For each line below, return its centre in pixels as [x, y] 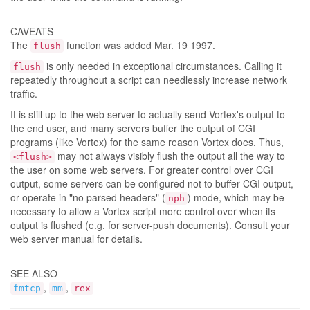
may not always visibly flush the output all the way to [170, 156]
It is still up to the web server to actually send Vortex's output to [148, 114]
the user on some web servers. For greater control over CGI [142, 170]
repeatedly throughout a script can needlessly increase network [149, 80]
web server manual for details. [76, 239]
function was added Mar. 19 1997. [139, 45]
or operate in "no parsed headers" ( [88, 197]
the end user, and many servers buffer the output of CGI [133, 128]
